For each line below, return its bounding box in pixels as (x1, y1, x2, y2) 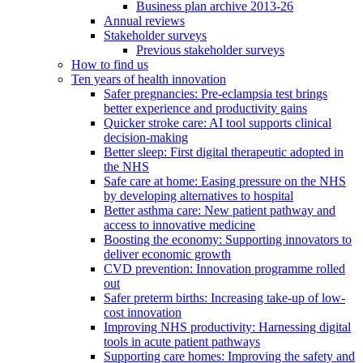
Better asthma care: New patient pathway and (104, 203, 335, 218)
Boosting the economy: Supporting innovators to (104, 233, 352, 247)
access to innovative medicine (104, 218, 255, 233)
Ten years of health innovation (71, 72, 226, 87)
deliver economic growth (104, 247, 231, 262)
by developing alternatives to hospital (104, 189, 293, 203)
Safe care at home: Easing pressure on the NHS (104, 174, 346, 189)
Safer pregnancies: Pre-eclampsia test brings (104, 87, 327, 101)
